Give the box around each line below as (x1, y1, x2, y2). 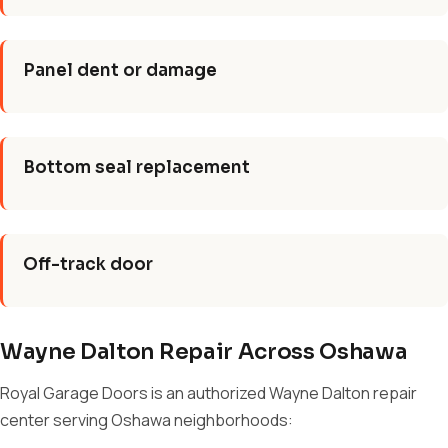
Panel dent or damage (23, 60, 217, 81)
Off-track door (23, 254, 153, 275)
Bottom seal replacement (23, 157, 250, 178)
